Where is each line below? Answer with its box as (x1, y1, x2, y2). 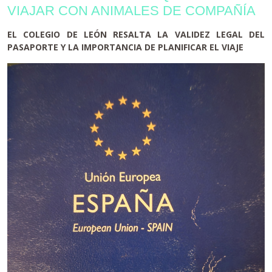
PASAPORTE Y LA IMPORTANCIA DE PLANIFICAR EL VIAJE (7, 41, 243, 53)
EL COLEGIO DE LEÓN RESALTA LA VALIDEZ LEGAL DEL (7, 28, 265, 40)
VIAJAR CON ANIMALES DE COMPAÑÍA (7, 2, 256, 18)
